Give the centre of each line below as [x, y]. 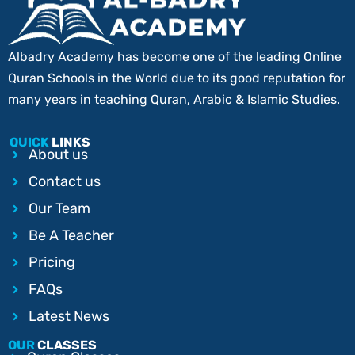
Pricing [52, 263]
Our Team [59, 209]
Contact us [64, 182]
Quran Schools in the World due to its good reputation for [177, 78]
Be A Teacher [71, 236]
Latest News [69, 317]
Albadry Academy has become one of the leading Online [175, 57]
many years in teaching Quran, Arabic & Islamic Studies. [174, 100]
